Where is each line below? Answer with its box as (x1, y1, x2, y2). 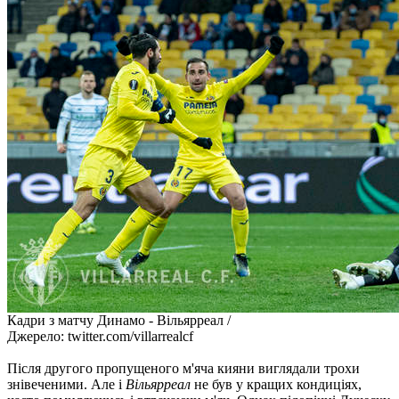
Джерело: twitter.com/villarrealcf (7, 328, 193, 344)
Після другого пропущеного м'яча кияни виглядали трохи (7, 360, 360, 376)
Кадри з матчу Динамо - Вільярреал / (7, 312, 231, 328)
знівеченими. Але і (7, 376, 126, 392)
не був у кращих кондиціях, (191, 376, 362, 392)
